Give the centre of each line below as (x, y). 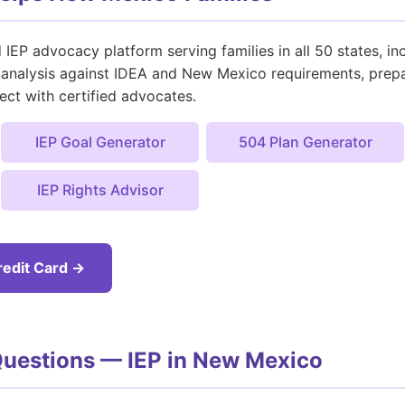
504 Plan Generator (305, 141)
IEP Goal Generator (100, 141)
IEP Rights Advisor (100, 189)
